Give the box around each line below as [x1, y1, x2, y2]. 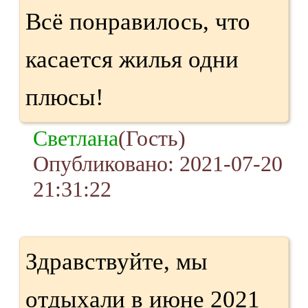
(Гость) [118, 125, 186, 151]
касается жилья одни [25, 45, 239, 73]
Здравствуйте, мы [25, 247, 208, 275]
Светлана [33, 125, 118, 151]
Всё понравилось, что [25, 8, 250, 35]
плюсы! [25, 83, 104, 111]
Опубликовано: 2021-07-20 [33, 151, 283, 176]
